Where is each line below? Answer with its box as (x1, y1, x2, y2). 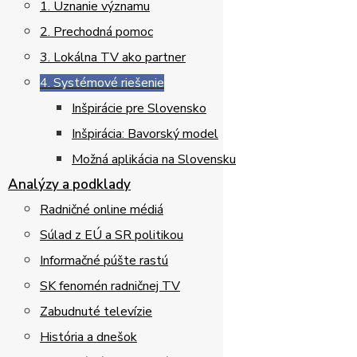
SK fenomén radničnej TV (40, 277, 180, 295)
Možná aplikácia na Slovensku (72, 151, 236, 168)
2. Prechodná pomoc (40, 23, 153, 41)
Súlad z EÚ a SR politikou (40, 226, 183, 244)
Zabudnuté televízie (40, 303, 152, 320)
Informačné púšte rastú (40, 252, 168, 269)
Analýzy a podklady (8, 175, 131, 194)
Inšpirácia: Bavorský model (72, 125, 218, 143)
